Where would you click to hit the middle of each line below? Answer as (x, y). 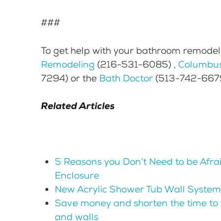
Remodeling (68, 64)
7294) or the (70, 78)
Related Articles (77, 106)
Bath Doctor (126, 78)
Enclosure (77, 176)
